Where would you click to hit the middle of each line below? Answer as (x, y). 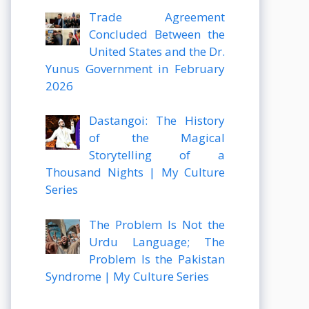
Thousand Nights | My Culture (135, 172)
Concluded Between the (157, 34)
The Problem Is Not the (157, 224)
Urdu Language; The (157, 241)
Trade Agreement (157, 17)
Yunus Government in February (135, 68)
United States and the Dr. (157, 51)
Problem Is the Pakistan (157, 259)
